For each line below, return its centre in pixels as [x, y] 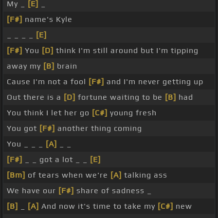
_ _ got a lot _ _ [56, 160]
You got [23, 128]
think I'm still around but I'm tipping [126, 51]
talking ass [145, 175]
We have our [33, 191]
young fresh [132, 113]
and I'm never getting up [154, 82]
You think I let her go [49, 113]
